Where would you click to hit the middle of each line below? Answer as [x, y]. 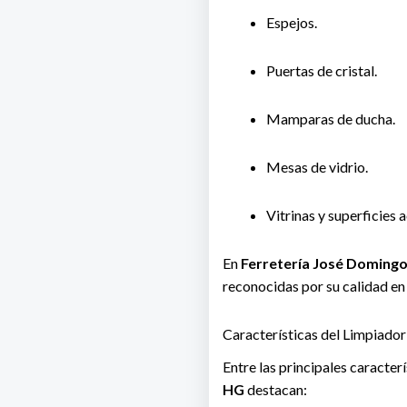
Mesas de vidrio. [317, 166]
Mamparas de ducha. [330, 118]
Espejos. [291, 22]
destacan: [275, 389]
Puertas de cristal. [321, 70]
